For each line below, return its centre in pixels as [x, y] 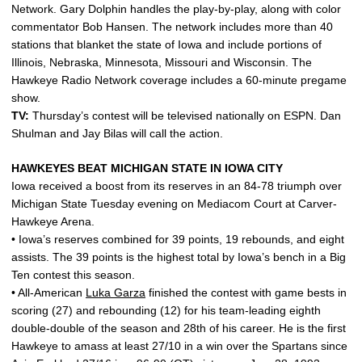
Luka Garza [116, 293]
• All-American [48, 293]
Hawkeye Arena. [53, 221]
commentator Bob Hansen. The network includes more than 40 [172, 27]
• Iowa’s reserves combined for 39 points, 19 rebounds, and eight [178, 239]
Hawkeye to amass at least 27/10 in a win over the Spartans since [179, 346]
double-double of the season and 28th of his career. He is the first [179, 328]
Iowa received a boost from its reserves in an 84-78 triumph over [177, 186]
